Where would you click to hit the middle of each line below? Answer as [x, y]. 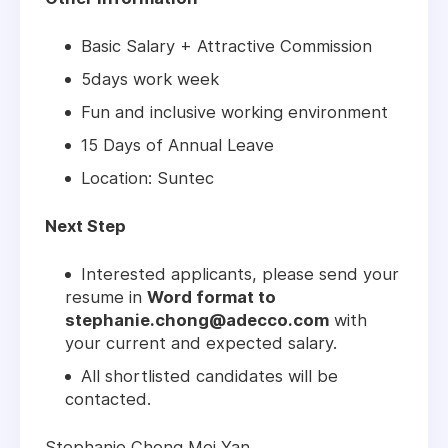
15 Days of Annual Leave [177, 145]
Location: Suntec [147, 178]
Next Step [85, 226]
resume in [106, 297]
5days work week [150, 79]
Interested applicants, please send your [240, 274]
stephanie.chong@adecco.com [197, 320]
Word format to [211, 297]
